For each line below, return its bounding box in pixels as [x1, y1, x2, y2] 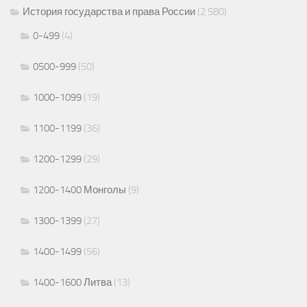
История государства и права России [23, 5, 195, 18]
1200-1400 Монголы [33, 183, 126, 196]
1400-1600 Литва [33, 275, 112, 288]
